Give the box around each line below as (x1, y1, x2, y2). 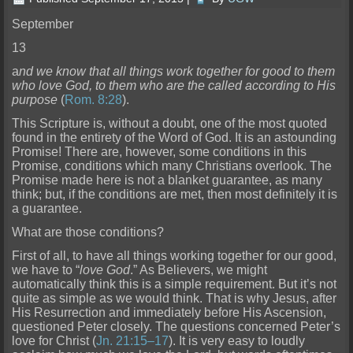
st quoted (276, 117, 328, 131)
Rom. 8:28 (65, 93, 123, 107)
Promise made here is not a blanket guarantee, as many (12, 173, 323, 188)
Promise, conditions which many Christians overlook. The (12, 159, 333, 173)
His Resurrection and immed (12, 306, 172, 320)
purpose (12, 93, 58, 107)
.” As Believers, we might (130, 263, 268, 277)
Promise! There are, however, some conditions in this (12, 145, 307, 159)
